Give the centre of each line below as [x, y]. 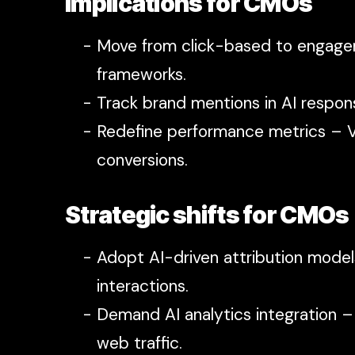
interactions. [143, 286]
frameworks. [141, 75]
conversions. [142, 160]
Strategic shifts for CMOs [207, 215]
